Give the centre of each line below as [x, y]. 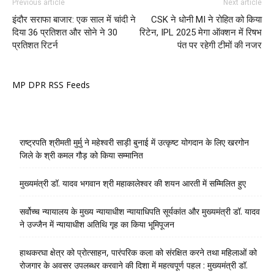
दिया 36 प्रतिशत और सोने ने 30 [65, 32]
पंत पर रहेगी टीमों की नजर [220, 45]
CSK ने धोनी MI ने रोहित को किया [206, 19]
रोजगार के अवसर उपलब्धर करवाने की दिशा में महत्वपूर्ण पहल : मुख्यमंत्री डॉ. [134, 265]
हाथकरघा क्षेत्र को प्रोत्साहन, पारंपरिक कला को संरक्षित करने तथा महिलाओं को [138, 252]
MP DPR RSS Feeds [51, 84]
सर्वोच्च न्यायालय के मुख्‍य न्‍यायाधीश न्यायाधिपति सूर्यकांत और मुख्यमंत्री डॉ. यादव [140, 211]
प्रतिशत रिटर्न [35, 45]
